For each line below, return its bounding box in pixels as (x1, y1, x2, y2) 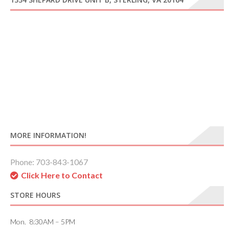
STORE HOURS (10, 190, 60, 200)
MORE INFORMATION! (10, 130, 86, 141)
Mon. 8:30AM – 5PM (10, 217, 75, 226)
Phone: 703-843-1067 (10, 157, 88, 167)
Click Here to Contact (21, 170, 103, 180)
